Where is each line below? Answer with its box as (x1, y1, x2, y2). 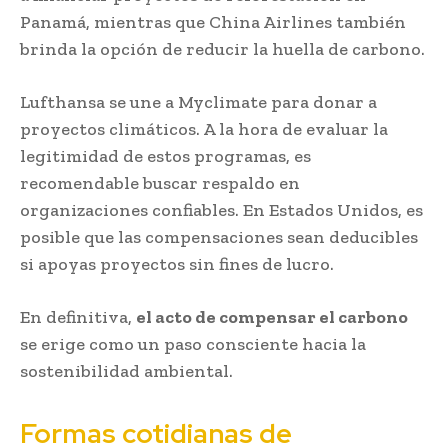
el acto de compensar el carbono (136, 305, 408, 328)
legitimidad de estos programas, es (20, 144, 311, 167)
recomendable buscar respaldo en (20, 171, 300, 194)
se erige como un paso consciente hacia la (20, 332, 366, 355)
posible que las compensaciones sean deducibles (20, 225, 418, 248)
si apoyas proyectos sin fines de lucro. (20, 252, 334, 275)
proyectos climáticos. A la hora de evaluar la (20, 117, 388, 140)
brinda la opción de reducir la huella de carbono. (20, 37, 425, 60)
